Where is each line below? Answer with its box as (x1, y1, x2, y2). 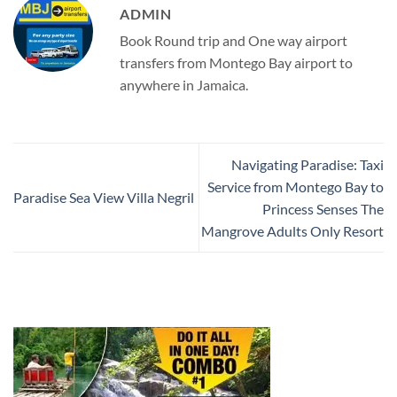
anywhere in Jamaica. (120, 75, 248, 93)
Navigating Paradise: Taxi (231, 155, 384, 173)
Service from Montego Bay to (207, 177, 384, 195)
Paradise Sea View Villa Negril (13, 189, 194, 206)
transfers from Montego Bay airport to (120, 53, 353, 71)
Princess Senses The (262, 199, 384, 217)
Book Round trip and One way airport (120, 31, 347, 49)
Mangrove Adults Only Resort (201, 222, 384, 239)
